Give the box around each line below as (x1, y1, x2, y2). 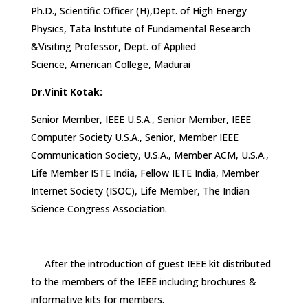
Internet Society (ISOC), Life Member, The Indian (30, 184, 250, 197)
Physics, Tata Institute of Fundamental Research (30, 21, 250, 35)
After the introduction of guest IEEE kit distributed (30, 256, 271, 270)
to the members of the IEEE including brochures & (30, 274, 256, 288)
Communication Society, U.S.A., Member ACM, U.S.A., (30, 148, 269, 162)
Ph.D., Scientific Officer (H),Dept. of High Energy (30, 3, 247, 17)
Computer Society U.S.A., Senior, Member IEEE (30, 130, 239, 144)
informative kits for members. (30, 292, 164, 306)
